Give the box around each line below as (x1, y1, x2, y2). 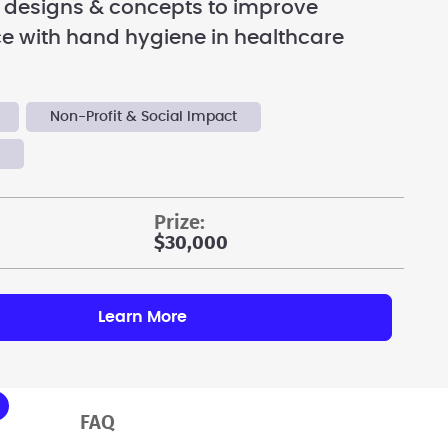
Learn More (97, 308, 187, 325)
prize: (166, 212, 206, 233)
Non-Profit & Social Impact (50, 110, 238, 125)
